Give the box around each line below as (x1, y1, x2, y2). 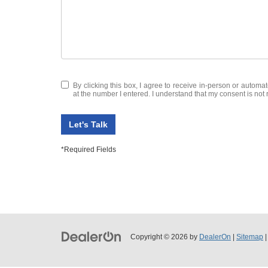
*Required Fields (61, 145, 116, 154)
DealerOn (199, 232, 231, 241)
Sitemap (236, 232, 263, 241)
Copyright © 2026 (130, 232, 190, 241)
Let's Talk (69, 119, 108, 129)
